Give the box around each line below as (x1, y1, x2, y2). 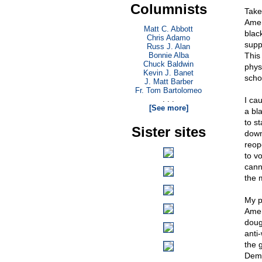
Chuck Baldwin (143, 60, 194, 68)
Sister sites (131, 124, 206, 140)
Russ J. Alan (147, 42, 190, 51)
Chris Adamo (147, 33, 190, 42)
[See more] (149, 104, 188, 112)
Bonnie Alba (148, 51, 189, 60)
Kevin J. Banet (143, 68, 194, 77)
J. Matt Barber (144, 77, 193, 86)
